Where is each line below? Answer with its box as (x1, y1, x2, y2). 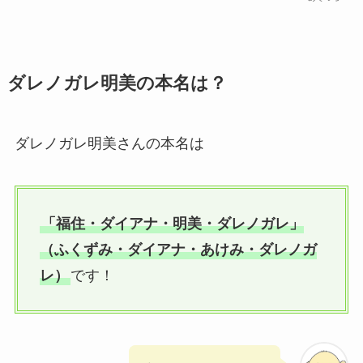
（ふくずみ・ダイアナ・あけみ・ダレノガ (39, 241, 317, 258)
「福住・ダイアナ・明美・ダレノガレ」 (41, 215, 304, 232)
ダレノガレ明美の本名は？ (6, 74, 227, 94)
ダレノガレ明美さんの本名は (14, 135, 204, 152)
